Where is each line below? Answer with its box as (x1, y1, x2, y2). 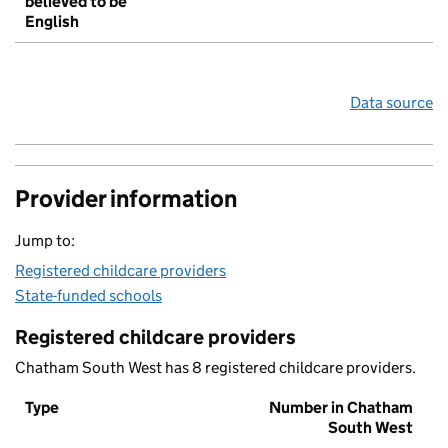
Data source (350, 93, 433, 113)
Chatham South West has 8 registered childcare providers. (15, 358, 416, 378)
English (25, 12, 79, 32)
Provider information (15, 184, 237, 214)
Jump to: (15, 231, 75, 251)
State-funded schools (15, 286, 162, 306)
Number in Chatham (269, 398, 413, 418)
